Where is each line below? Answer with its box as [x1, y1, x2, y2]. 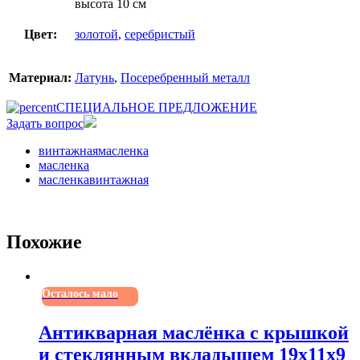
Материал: [9, 70, 72, 84]
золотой [75, 27, 118, 41]
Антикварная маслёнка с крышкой [39, 322, 349, 344]
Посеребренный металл [121, 70, 250, 84]
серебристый [125, 27, 195, 41]
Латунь [75, 70, 114, 84]
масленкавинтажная [39, 172, 149, 186]
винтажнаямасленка [39, 143, 149, 157]
